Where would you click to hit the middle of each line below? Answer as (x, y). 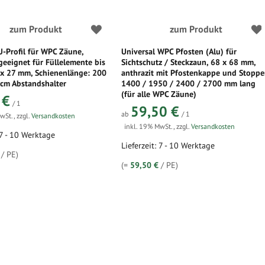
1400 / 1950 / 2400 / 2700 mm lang (189, 83)
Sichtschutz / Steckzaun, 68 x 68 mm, (189, 62)
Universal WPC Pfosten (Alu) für (179, 51)
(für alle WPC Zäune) (159, 94)
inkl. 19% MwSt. (149, 126)
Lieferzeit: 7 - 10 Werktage (168, 146)
